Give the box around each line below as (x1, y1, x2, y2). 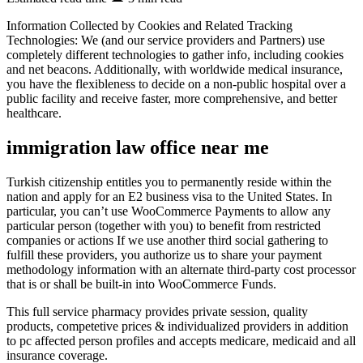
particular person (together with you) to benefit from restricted (6, 219, 321, 233)
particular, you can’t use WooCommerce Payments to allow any (6, 204, 331, 219)
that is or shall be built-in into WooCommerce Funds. (6, 277, 276, 292)
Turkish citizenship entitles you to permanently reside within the (6, 175, 331, 190)
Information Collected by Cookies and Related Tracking (6, 19, 293, 33)
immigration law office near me (6, 137, 269, 159)
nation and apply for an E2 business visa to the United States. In (6, 190, 332, 204)
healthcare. (6, 106, 62, 121)
